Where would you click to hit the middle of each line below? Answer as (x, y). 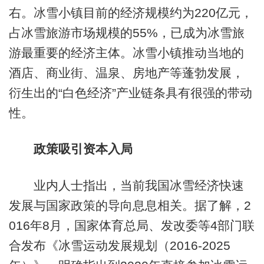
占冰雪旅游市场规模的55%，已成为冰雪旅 (126, 32)
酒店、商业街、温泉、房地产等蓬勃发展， (126, 72)
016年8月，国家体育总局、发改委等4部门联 (131, 225)
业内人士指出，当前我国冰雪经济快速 (126, 185)
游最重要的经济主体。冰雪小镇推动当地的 (126, 52)
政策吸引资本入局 (83, 149)
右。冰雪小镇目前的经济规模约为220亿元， (131, 12)
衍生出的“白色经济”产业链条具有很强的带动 (130, 93)
